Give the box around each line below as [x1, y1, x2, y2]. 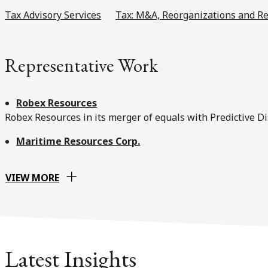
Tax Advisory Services [5, 8, 101, 22]
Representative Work [5, 53, 158, 77]
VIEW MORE [5, 170, 59, 184]
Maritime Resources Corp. [16, 134, 141, 148]
